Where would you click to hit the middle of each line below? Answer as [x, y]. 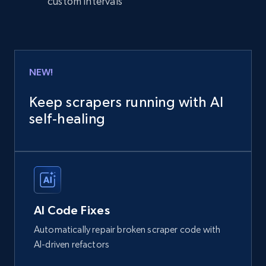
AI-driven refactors [72, 245]
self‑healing [67, 119]
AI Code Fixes [72, 210]
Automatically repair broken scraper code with [127, 230]
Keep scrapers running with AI [126, 102]
